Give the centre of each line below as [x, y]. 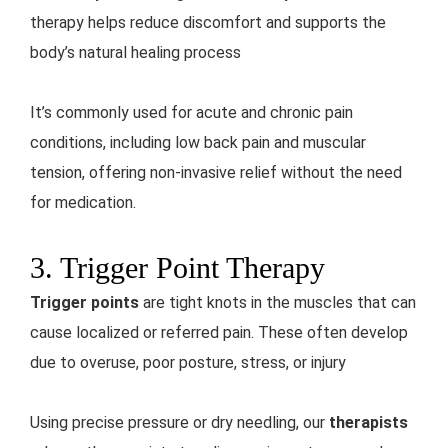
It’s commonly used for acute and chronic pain [191, 113]
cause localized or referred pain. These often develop [219, 333]
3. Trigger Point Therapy [177, 268]
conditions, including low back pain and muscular [198, 143]
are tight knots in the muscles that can [277, 303]
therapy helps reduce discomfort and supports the [208, 23]
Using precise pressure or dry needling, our [179, 423]
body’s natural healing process [135, 53]
